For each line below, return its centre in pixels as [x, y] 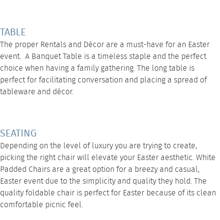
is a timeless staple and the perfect [144, 56]
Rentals [53, 45]
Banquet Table [57, 56]
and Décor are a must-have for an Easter [138, 45]
